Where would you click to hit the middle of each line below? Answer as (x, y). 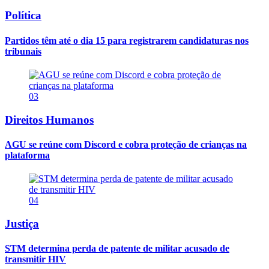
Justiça (22, 223)
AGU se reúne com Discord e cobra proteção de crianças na (126, 144)
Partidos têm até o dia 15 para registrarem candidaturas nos (127, 40)
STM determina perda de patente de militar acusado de (117, 249)
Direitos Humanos (49, 119)
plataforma (27, 155)
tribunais (23, 51)
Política (23, 16)
